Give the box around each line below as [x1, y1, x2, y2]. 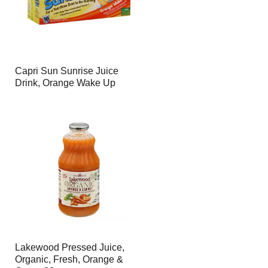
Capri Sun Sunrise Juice [14, 66, 118, 76]
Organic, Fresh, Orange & [14, 254, 123, 264]
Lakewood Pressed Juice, [14, 242, 124, 252]
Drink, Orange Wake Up [14, 78, 115, 88]
